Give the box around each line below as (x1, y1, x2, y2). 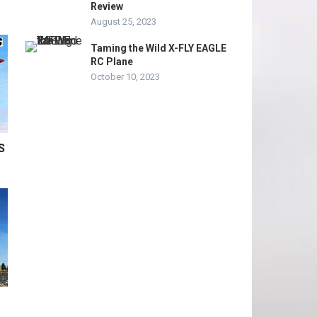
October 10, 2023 (91, 71, 160, 82)
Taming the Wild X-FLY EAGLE (91, 42, 226, 54)
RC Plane (91, 56, 133, 67)
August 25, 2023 (91, 16, 156, 27)
